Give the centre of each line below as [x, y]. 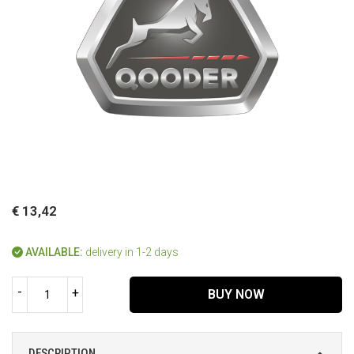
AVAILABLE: [54, 252]
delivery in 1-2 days [132, 252]
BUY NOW [236, 294]
